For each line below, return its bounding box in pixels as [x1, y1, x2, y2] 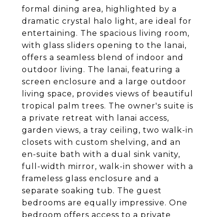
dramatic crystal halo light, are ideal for [22, 16, 192, 26]
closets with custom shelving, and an [22, 138, 181, 147]
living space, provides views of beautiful [22, 89, 193, 98]
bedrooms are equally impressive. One [22, 198, 187, 207]
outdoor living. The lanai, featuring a [22, 65, 180, 74]
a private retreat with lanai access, [22, 113, 169, 123]
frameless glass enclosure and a [22, 174, 159, 183]
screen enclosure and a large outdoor [22, 77, 186, 86]
